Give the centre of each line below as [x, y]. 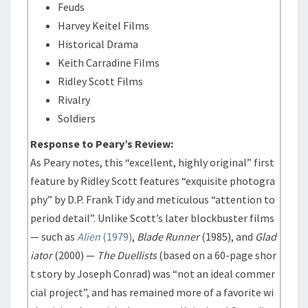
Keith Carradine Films [109, 63]
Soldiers [77, 118]
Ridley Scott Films [101, 81]
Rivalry [74, 100]
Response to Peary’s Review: [102, 144]
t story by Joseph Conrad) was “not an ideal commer [153, 274]
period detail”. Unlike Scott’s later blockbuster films [153, 218]
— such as [54, 236]
